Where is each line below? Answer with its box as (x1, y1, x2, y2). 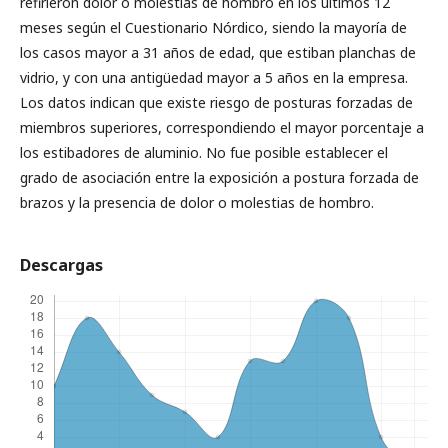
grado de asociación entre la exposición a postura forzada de (20, 168, 419, 187)
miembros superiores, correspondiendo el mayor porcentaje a (20, 118, 424, 137)
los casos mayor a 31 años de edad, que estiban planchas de (20, 43, 416, 62)
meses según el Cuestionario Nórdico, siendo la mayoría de (20, 18, 407, 37)
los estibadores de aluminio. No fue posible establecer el (20, 143, 388, 162)
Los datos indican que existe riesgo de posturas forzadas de (20, 93, 413, 112)
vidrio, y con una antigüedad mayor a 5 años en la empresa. (20, 68, 408, 87)
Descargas (20, 254, 103, 276)
